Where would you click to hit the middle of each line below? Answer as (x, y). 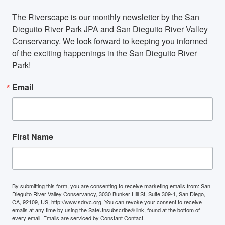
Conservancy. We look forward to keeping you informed (110, 41)
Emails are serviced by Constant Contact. (94, 218)
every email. (28, 218)
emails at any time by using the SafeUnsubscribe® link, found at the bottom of (106, 210)
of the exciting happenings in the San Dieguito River (105, 53)
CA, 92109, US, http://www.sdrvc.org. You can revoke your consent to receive (107, 202)
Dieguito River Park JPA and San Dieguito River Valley (110, 29)
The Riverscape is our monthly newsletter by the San (106, 17)
